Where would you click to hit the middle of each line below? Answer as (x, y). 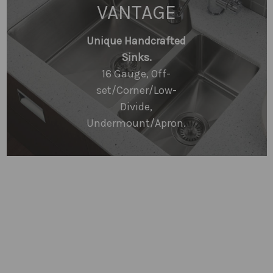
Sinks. (136, 57)
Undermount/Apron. (136, 123)
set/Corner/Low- (136, 90)
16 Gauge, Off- (136, 73)
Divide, (136, 106)
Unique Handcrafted (136, 41)
